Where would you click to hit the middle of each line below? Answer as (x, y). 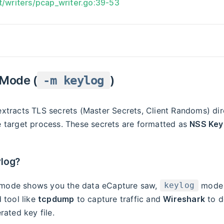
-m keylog (74, 80)
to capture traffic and (119, 199)
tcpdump (56, 199)
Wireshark (184, 199)
